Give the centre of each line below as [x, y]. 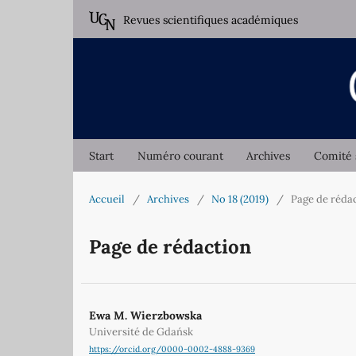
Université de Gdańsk [141, 332]
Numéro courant [180, 156]
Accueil [107, 199]
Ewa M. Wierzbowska [145, 316]
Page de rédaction [170, 247]
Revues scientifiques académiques [211, 19]
